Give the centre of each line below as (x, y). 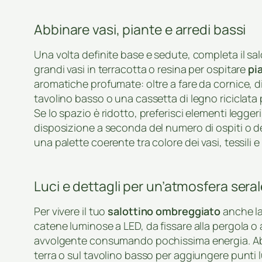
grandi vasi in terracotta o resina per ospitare (141, 69)
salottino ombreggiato (164, 211)
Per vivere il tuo (71, 211)
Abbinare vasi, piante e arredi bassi (140, 30)
